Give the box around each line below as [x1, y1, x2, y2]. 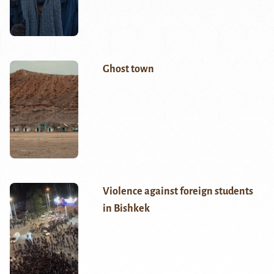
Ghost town [102, 64, 154, 75]
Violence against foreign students [102, 186, 253, 198]
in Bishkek [102, 203, 150, 215]
